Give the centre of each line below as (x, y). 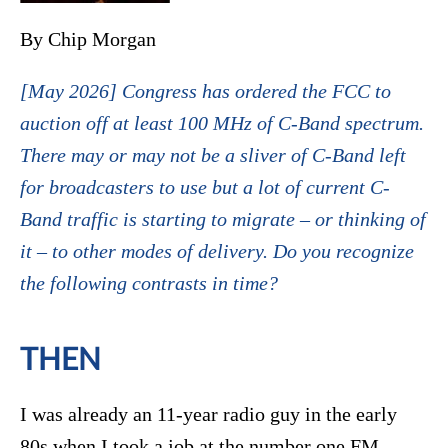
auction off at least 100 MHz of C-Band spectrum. (222, 123)
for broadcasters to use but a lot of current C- (205, 187)
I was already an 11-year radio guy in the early (208, 414)
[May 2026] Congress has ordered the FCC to (205, 91)
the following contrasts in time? (149, 283)
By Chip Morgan (88, 39)
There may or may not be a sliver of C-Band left (213, 155)
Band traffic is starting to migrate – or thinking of (223, 219)
